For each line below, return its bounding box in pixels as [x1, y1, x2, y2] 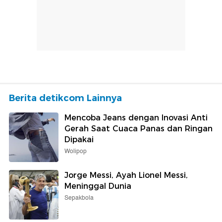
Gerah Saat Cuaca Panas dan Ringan [64, 124, 213, 134]
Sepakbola [64, 193, 94, 203]
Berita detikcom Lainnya [9, 93, 122, 104]
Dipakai [64, 135, 94, 145]
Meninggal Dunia [64, 181, 131, 191]
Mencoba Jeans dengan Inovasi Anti [64, 113, 208, 123]
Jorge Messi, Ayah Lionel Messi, [64, 170, 188, 180]
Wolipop [64, 147, 87, 157]
